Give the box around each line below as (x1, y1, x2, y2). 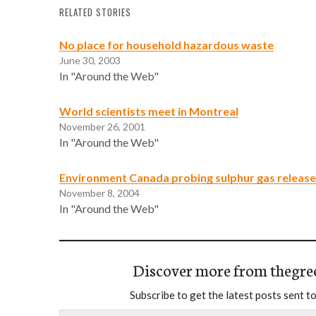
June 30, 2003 (59, 54, 121, 66)
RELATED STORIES (59, 5, 131, 19)
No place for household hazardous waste (59, 37, 274, 51)
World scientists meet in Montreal (59, 104, 238, 118)
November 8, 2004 (59, 186, 140, 199)
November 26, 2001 (59, 120, 145, 133)
